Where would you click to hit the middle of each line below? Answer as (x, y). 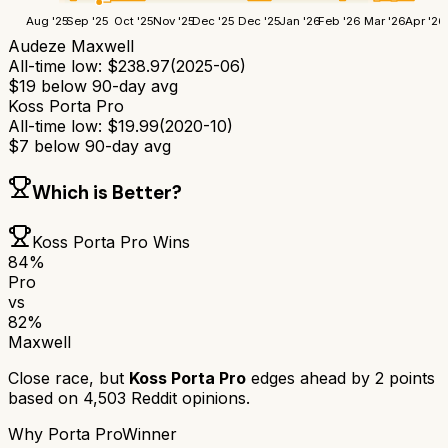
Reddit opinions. (188, 397)
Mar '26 (385, 20)
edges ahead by (310, 377)
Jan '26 (299, 20)
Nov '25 (173, 20)
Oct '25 (133, 20)
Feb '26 (340, 20)
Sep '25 (88, 20)
